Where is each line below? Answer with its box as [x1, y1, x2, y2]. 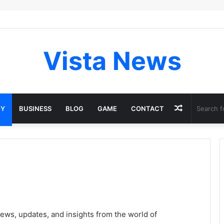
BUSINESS [19, 104, 51, 112]
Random [182, 103, 213, 113]
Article [182, 133, 207, 143]
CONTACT [131, 104, 164, 112]
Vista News [42, 46, 181, 76]
